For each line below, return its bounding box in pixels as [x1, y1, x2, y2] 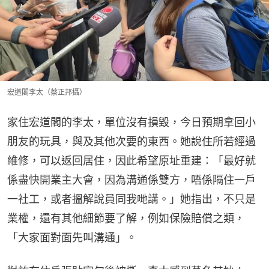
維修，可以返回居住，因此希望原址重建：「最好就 [7, 154, 256, 168]
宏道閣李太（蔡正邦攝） [7, 88, 86, 97]
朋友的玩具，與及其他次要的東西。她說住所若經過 [7, 135, 256, 148]
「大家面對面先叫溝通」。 [7, 231, 137, 244]
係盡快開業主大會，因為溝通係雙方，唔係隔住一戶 [7, 174, 256, 187]
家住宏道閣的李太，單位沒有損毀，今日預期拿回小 [7, 116, 256, 129]
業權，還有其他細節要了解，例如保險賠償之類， [7, 212, 245, 225]
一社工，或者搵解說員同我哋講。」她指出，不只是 [7, 193, 256, 206]
